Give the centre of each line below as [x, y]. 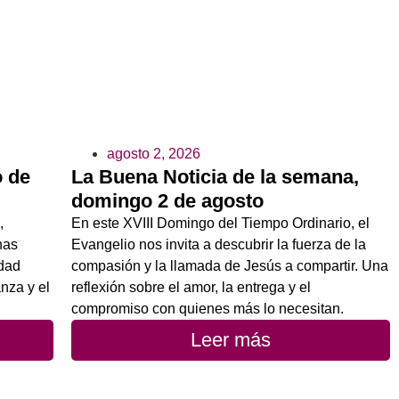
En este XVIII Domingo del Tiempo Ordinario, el [220, 223]
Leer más [231, 339]
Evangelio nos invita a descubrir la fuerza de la [219, 244]
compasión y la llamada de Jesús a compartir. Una [230, 265]
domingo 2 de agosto [167, 200]
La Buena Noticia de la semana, [215, 176]
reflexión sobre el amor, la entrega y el [191, 287]
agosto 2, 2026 [154, 153]
